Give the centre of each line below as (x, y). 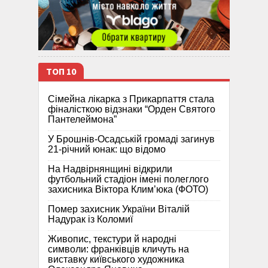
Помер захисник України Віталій (119, 209)
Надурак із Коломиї (90, 219)
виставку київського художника (116, 259)
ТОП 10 (61, 71)
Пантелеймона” (82, 119)
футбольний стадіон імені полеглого (128, 179)
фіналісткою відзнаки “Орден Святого (132, 109)
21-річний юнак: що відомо (107, 149)
